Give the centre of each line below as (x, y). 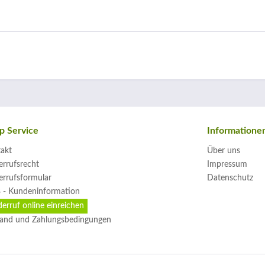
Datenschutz (230, 178)
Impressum (227, 164)
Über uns (224, 151)
